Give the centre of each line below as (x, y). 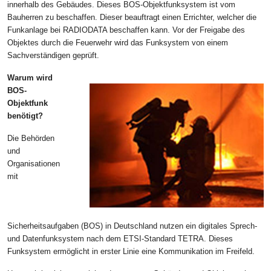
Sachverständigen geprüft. (53, 55)
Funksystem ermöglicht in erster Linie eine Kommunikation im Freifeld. (131, 252)
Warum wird (30, 77)
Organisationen (34, 163)
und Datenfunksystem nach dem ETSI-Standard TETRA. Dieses (120, 239)
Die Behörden (31, 138)
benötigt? (25, 116)
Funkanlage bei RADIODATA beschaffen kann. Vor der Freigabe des (126, 30)
